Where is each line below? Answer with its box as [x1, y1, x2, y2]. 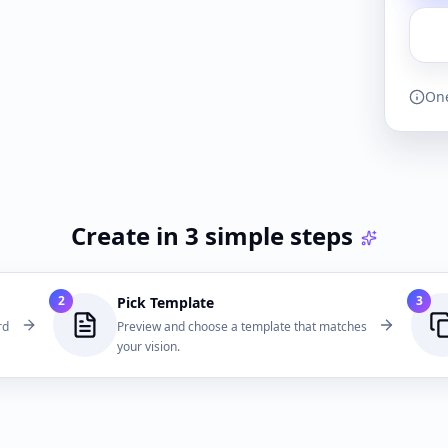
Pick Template [117, 293, 214, 312]
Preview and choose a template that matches [117, 318, 367, 335]
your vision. [117, 338, 180, 355]
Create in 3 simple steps [71, 219, 353, 252]
